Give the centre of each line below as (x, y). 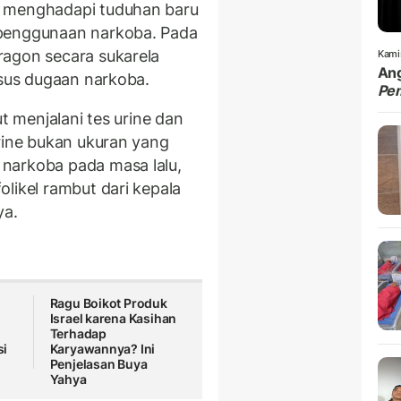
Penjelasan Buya (98, 364)
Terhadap (78, 334)
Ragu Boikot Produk (108, 303)
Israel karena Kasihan (113, 319)
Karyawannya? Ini (102, 349)
